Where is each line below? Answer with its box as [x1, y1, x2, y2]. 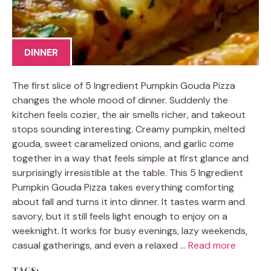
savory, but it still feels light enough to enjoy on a [12, 210, 227, 223]
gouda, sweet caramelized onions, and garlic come [12, 137, 234, 150]
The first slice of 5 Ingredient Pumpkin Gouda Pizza [12, 79, 235, 92]
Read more [188, 239, 236, 252]
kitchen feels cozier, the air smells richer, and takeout [12, 108, 246, 121]
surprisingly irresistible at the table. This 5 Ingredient [12, 166, 243, 179]
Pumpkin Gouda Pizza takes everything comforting [12, 181, 234, 194]
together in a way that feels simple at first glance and [12, 152, 249, 165]
